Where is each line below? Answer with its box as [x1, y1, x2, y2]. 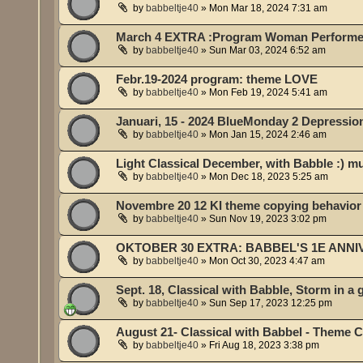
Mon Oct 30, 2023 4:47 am [209, 255, 326, 267]
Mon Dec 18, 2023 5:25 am [209, 171, 329, 183]
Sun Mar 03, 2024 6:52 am [209, 45, 327, 57]
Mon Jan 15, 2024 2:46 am [209, 129, 327, 141]
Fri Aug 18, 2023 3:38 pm [209, 340, 320, 352]
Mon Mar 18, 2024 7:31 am [209, 2, 328, 15]
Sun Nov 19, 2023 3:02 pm [209, 213, 327, 225]
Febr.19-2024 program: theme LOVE [116, 73, 318, 87]
